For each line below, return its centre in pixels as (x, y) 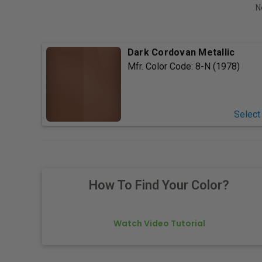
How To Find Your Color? (159, 185)
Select (247, 115)
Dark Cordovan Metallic (181, 53)
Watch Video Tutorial (159, 224)
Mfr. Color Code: (161, 67)
